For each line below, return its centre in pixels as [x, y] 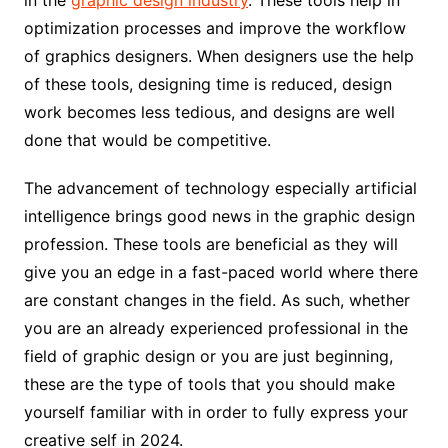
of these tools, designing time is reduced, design [207, 83]
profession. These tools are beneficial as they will [210, 243]
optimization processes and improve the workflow [214, 27]
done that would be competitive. [147, 139]
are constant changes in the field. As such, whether [216, 299]
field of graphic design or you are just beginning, [208, 355]
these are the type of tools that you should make [209, 383]
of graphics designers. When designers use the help [218, 55]
